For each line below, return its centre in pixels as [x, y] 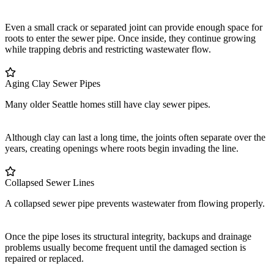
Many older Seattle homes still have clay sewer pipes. [108, 104]
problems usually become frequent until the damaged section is [125, 247]
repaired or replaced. [44, 258]
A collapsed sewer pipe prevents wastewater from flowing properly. [135, 203]
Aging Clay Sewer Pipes [53, 83]
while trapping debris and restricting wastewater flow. [108, 49]
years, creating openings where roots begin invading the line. [122, 148]
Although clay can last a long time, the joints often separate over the [135, 137]
